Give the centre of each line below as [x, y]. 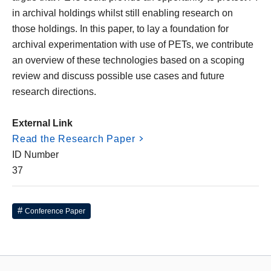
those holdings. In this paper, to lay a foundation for [120, 29]
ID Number [35, 155]
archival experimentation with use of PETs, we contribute [133, 44]
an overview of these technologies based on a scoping [128, 60]
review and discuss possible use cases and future [118, 76]
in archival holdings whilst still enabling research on [122, 13]
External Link [42, 123]
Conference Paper [55, 211]
